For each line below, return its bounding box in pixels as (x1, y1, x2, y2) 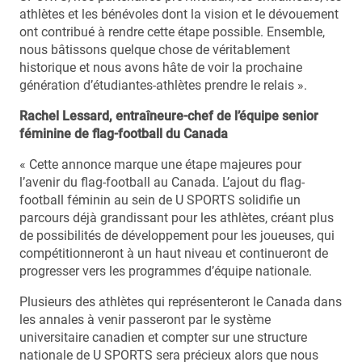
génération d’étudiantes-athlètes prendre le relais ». (19, 77, 307, 93)
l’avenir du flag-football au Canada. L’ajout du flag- (19, 174, 305, 190)
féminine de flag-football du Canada (19, 125, 228, 141)
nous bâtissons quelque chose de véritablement (19, 41, 290, 57)
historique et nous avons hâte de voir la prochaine (19, 59, 302, 75)
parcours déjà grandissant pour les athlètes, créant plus (19, 209, 334, 225)
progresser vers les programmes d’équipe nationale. (19, 263, 312, 279)
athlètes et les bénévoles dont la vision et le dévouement (19, 6, 339, 22)
